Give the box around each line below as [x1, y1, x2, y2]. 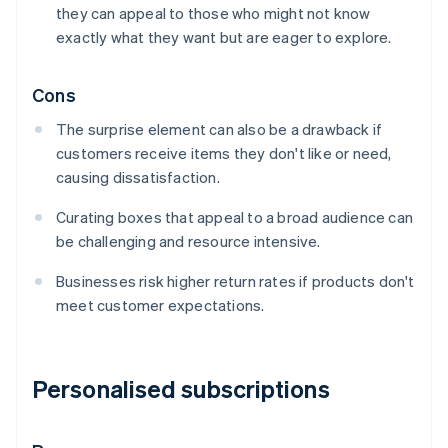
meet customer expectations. [56, 295, 265, 316]
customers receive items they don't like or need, [56, 143, 392, 164]
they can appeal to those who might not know [56, 3, 371, 24]
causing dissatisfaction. [56, 167, 220, 188]
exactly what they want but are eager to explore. [56, 27, 392, 48]
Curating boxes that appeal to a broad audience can [56, 207, 414, 228]
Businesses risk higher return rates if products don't [56, 271, 415, 292]
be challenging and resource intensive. [56, 231, 321, 252]
